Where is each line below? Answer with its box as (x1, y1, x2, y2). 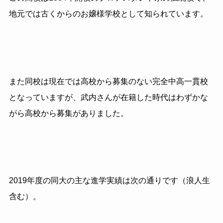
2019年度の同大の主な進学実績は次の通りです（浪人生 (8, 176, 210, 185)
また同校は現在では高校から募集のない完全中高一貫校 (8, 77, 208, 86)
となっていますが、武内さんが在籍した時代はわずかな (8, 93, 208, 102)
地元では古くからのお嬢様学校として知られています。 (8, 9, 208, 18)
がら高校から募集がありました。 (8, 109, 128, 117)
